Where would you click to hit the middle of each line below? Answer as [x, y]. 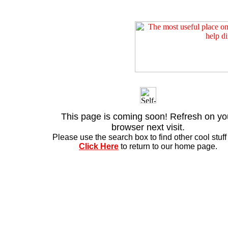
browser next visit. [148, 127]
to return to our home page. [168, 146]
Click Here [99, 146]
